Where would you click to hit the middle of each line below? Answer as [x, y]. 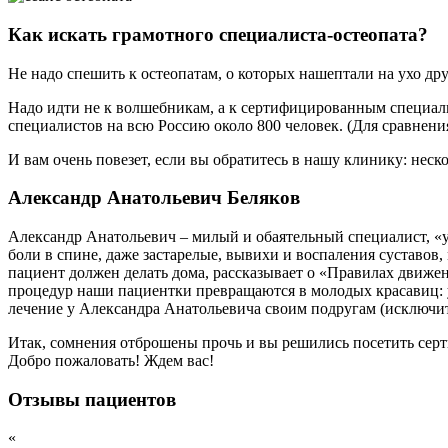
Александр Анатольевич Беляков [154, 198]
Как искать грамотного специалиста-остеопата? [218, 34]
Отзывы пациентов [92, 399]
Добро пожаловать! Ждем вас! [111, 360]
